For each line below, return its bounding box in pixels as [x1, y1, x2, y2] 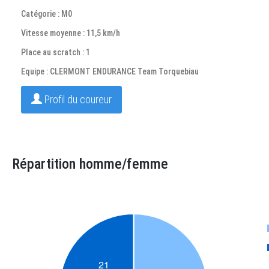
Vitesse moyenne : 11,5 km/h [21, 28, 120, 38]
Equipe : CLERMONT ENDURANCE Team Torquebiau [21, 67, 199, 76]
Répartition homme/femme [12, 156, 168, 172]
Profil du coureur [42, 93, 112, 106]
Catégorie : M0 [21, 9, 72, 19]
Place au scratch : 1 [21, 47, 90, 57]
